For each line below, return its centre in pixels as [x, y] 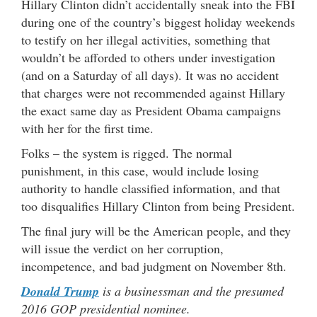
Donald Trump [60, 291]
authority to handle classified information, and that [151, 188]
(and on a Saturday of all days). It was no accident [150, 75]
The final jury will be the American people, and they [156, 230]
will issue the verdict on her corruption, [122, 248]
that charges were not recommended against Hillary [153, 92]
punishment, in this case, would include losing [140, 170]
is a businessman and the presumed [191, 290]
